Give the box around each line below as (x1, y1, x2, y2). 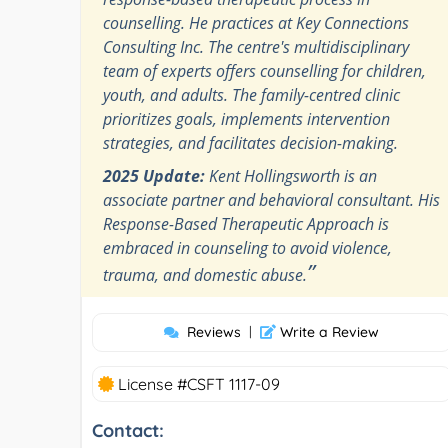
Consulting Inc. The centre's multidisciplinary (103, 35, 409, 58)
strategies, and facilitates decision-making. (103, 131, 398, 154)
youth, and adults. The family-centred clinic (103, 83, 400, 106)
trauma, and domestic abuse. (103, 263, 307, 286)
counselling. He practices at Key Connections (103, 11, 409, 34)
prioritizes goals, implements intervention (103, 107, 390, 130)
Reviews (187, 322, 242, 341)
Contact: (92, 418, 164, 442)
